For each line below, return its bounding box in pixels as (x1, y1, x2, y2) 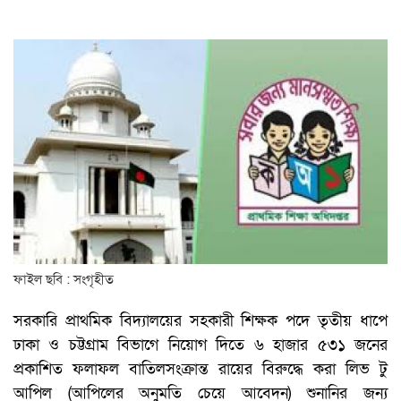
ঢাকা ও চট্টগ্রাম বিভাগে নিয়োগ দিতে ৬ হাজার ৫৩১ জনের (13, 335, 388, 356)
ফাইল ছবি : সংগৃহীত (13, 270, 114, 289)
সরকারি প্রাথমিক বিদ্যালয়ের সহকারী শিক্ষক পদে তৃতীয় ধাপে (13, 311, 388, 332)
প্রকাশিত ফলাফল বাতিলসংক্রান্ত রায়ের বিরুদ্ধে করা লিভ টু (13, 359, 388, 380)
